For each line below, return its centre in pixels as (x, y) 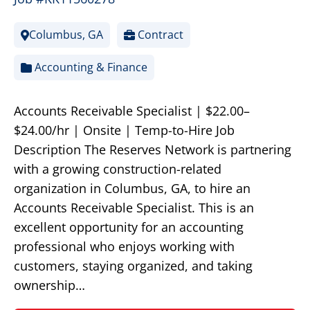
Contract (159, 35)
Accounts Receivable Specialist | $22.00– (132, 111)
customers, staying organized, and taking (133, 266)
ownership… (49, 285)
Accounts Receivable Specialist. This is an (134, 208)
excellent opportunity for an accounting (129, 227)
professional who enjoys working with (124, 247)
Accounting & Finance (90, 67)
